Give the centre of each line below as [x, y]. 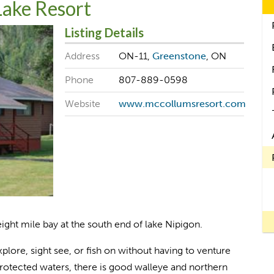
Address [82, 56]
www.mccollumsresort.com [182, 104]
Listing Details [104, 33]
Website [82, 104]
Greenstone [179, 56]
